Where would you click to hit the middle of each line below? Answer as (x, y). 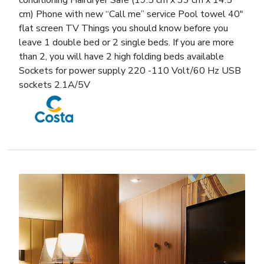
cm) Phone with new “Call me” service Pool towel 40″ (131, 14)
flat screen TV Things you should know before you (123, 29)
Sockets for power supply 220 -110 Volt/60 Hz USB (130, 71)
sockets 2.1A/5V (55, 85)
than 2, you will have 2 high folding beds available (121, 57)
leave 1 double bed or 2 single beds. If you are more (126, 43)
